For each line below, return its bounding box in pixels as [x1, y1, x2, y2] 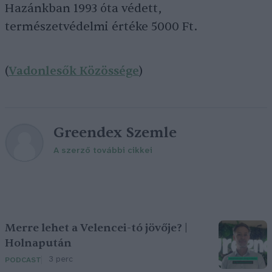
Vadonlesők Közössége [8, 64, 139, 78]
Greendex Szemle [53, 123, 177, 142]
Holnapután [5, 236, 72, 250]
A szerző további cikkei [53, 146, 152, 155]
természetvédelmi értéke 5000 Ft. [5, 19, 197, 34]
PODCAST [5, 256, 41, 264]
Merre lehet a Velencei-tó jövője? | [5, 221, 188, 235]
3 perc [49, 255, 73, 264]
